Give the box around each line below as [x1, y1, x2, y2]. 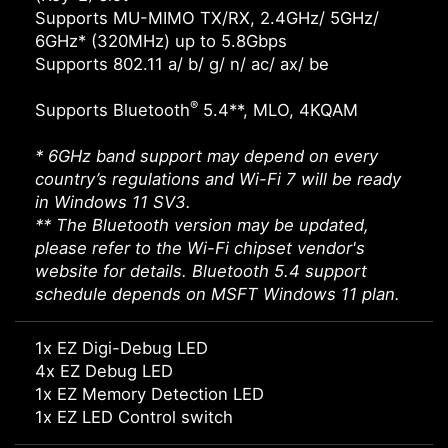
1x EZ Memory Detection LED [35, 384, 264, 405]
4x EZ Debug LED [35, 361, 173, 382]
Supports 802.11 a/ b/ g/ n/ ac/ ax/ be [35, 54, 329, 75]
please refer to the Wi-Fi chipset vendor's [35, 238, 365, 259]
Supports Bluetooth [35, 100, 190, 121]
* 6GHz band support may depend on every [35, 146, 378, 167]
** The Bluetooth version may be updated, [35, 215, 369, 236]
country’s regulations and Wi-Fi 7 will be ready [35, 169, 401, 190]
